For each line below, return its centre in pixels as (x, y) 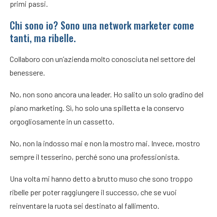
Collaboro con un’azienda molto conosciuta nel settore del (102, 59)
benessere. (27, 72)
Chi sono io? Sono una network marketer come (102, 25)
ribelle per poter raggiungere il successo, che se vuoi (93, 192)
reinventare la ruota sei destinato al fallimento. (85, 206)
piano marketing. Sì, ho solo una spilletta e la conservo (97, 108)
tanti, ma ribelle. (43, 38)
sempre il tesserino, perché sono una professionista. (95, 157)
